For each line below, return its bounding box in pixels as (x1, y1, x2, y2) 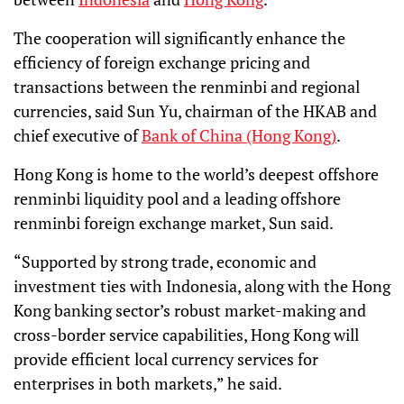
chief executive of (14, 124, 142, 146)
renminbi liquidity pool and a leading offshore (14, 188, 341, 209)
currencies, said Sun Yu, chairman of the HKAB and (14, 100, 377, 122)
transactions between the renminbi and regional (14, 76, 360, 97)
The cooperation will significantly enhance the (14, 27, 345, 49)
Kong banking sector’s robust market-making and (14, 299, 366, 321)
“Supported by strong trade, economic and (14, 251, 317, 272)
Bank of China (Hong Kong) (142, 124, 336, 146)
